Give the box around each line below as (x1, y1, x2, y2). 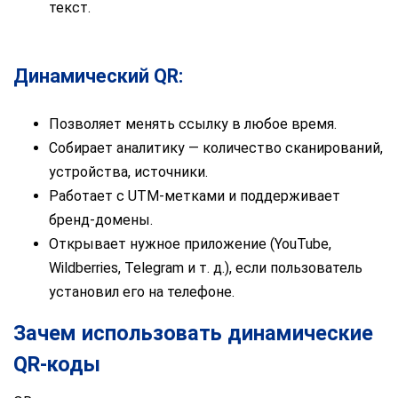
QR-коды (13, 352, 100, 378)
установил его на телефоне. (49, 283, 235, 301)
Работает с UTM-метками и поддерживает (49, 187, 340, 205)
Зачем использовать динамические (13, 321, 373, 346)
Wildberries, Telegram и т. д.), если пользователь (49, 259, 362, 277)
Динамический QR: (13, 65, 183, 88)
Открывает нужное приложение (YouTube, (49, 235, 331, 253)
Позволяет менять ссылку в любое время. (49, 115, 337, 133)
